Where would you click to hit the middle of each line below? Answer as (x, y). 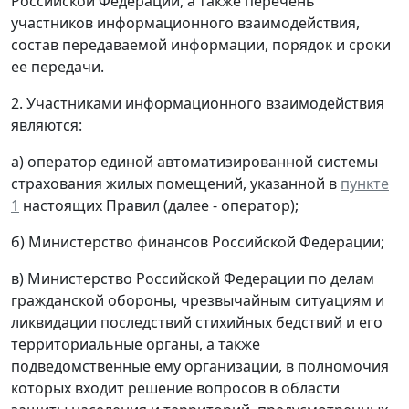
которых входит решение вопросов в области (175, 388)
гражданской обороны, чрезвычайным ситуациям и (198, 301)
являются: (47, 126)
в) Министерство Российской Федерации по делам (193, 279)
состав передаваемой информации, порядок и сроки (201, 45)
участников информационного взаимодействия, (185, 23)
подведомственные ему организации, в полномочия (200, 367)
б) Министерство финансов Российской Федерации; (198, 242)
